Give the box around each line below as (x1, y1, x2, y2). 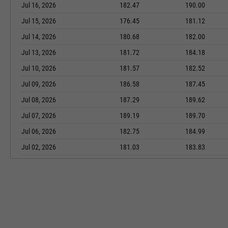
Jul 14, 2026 (21, 33, 56, 41)
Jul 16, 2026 (21, 1, 56, 9)
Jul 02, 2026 (21, 143, 56, 151)
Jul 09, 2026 (21, 80, 56, 88)
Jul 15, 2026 (21, 17, 56, 25)
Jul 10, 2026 (21, 64, 56, 72)
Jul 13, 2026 (21, 48, 56, 56)
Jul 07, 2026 (21, 111, 56, 120)
